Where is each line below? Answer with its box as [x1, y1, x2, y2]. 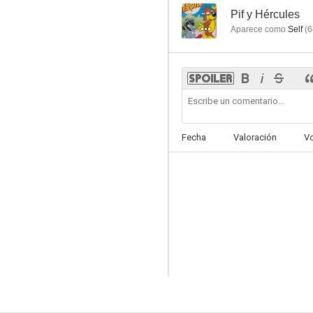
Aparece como [231, 24, 286, 34]
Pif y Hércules [231, 8, 300, 20]
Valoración [233, 132, 277, 143]
